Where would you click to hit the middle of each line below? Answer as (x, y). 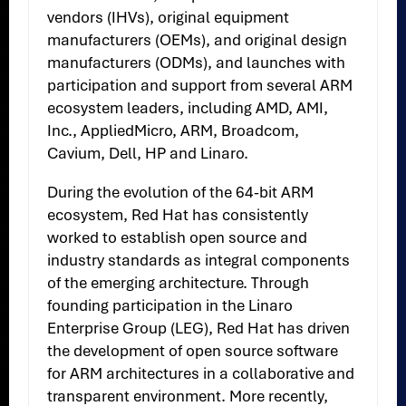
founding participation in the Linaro (170, 306)
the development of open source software (193, 351)
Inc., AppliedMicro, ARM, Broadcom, (174, 131)
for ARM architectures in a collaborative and (201, 374)
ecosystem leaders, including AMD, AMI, (188, 108)
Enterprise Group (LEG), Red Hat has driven (199, 329)
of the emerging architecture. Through (179, 283)
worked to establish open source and (178, 238)
